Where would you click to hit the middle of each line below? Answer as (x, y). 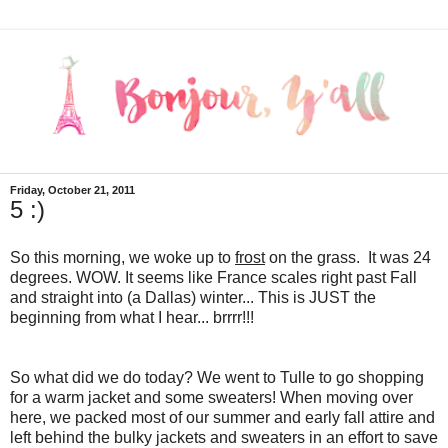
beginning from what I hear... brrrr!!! (132, 318)
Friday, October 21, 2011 (72, 190)
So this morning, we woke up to (122, 258)
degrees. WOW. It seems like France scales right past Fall (213, 278)
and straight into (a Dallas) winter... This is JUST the (193, 298)
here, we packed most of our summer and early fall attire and (222, 418)
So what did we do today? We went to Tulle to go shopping (217, 378)
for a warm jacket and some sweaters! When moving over (211, 398)
